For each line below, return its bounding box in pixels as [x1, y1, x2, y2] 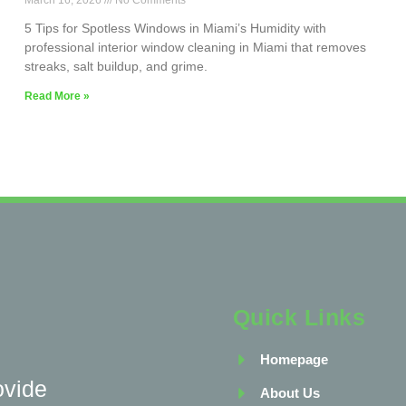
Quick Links [232, 304, 366, 331]
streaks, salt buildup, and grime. [24, 59, 208, 74]
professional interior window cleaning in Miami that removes [24, 40, 366, 55]
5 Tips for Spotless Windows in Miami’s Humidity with [24, 21, 326, 36]
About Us [259, 385, 320, 401]
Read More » [24, 90, 90, 103]
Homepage [259, 352, 328, 368]
